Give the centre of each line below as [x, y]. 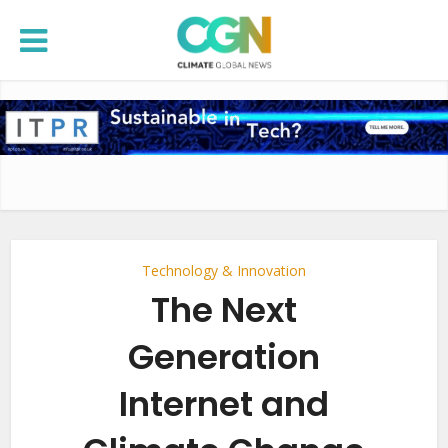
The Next [224, 310]
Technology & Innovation [224, 270]
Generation [224, 357]
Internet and [224, 404]
